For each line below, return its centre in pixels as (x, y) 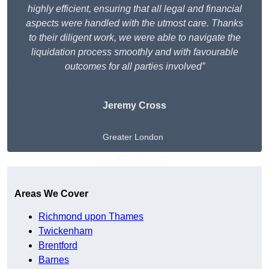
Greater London (133, 137)
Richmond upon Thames (91, 217)
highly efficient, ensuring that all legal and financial (134, 9)
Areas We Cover (51, 194)
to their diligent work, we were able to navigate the (134, 38)
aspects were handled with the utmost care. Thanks (134, 23)
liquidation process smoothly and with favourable (134, 52)
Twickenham (65, 231)
